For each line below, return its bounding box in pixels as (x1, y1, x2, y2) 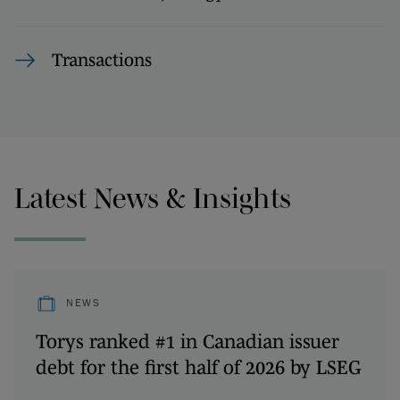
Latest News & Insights (14, 182, 291, 213)
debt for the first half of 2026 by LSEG (36, 355, 362, 378)
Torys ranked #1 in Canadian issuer (36, 329, 339, 352)
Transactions (52, 50, 152, 70)
